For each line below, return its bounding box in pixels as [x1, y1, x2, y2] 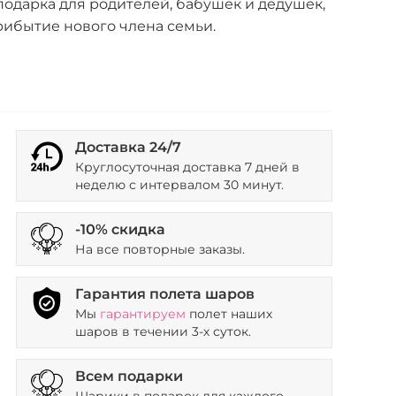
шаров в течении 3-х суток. [74, 324, 251, 339]
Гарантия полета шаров [74, 286, 255, 302]
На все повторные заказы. [74, 241, 245, 257]
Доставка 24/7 [74, 139, 181, 156]
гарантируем [99, 306, 186, 322]
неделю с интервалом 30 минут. [74, 177, 284, 193]
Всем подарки [74, 368, 183, 385]
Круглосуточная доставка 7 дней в [74, 159, 300, 175]
